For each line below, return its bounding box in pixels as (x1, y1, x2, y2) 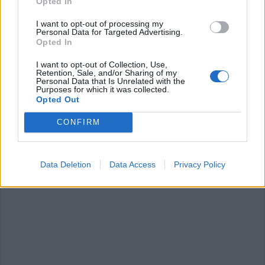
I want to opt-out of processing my (36, 18, 163, 28)
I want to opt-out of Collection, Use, (36, 59, 167, 69)
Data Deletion (40, 159, 91, 169)
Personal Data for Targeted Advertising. (36, 27, 183, 37)
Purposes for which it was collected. (36, 84, 169, 94)
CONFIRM (56, 118, 101, 127)
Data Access (109, 159, 156, 169)
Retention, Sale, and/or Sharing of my (36, 67, 177, 77)
